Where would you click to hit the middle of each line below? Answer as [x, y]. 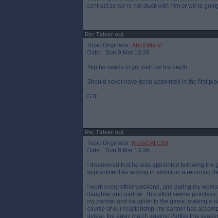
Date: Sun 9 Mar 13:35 [118, 53]
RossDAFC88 [150, 143]
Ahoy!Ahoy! [147, 45]
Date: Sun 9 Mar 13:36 [118, 150]
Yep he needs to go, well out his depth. [138, 67]
